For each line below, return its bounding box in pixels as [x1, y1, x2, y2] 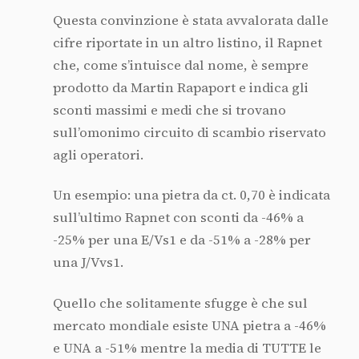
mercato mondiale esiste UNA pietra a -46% [52, 317, 326, 336]
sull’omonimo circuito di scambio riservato [52, 123, 326, 142]
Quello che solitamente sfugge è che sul [52, 294, 308, 313]
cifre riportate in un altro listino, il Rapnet [52, 33, 322, 52]
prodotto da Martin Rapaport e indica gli [52, 78, 309, 97]
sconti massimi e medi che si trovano [52, 100, 286, 119]
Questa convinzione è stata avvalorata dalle [52, 10, 329, 30]
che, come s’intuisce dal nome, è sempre [52, 55, 309, 75]
